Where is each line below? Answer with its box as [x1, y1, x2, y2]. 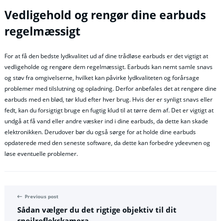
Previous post [25, 193, 58, 200]
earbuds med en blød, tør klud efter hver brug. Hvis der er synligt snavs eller [4, 95, 213, 104]
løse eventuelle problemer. [4, 149, 78, 158]
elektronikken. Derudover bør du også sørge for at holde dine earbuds [4, 127, 196, 136]
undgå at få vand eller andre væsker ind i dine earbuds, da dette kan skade [4, 116, 208, 125]
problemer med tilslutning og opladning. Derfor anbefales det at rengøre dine [4, 84, 217, 93]
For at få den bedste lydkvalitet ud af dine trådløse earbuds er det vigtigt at [4, 51, 208, 60]
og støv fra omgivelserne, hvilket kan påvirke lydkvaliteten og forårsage [4, 73, 199, 82]
